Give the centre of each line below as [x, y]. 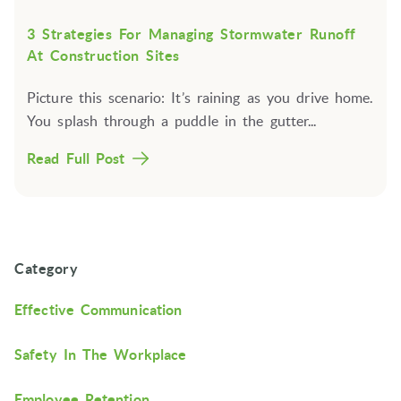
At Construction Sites [103, 56]
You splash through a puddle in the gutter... [172, 121]
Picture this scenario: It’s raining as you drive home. [200, 98]
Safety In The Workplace [101, 354]
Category [46, 269]
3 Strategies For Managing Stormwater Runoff [192, 34]
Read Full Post [76, 159]
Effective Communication [98, 309]
